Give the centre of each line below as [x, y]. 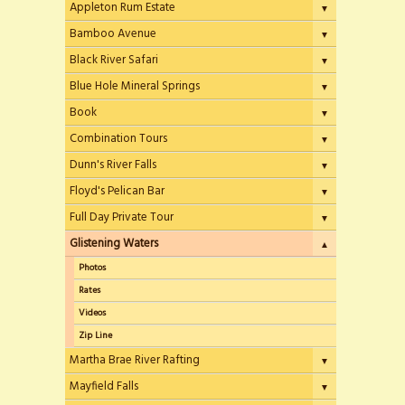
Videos [92, 313]
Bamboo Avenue [113, 34]
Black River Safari [114, 60]
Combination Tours [118, 139]
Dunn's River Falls [113, 165]
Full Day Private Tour [122, 217]
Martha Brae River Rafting [135, 360]
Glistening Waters [114, 244]
